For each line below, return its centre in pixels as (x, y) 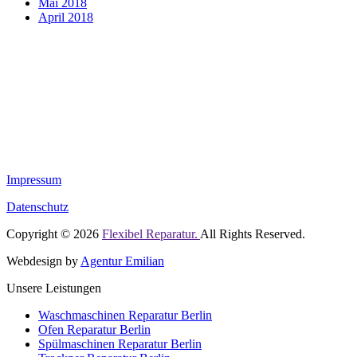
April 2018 (66, 17)
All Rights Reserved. (253, 233)
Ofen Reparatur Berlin (94, 329)
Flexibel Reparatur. (151, 233)
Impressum (34, 179)
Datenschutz (37, 206)
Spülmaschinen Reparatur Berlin (120, 343)
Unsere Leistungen (54, 288)
